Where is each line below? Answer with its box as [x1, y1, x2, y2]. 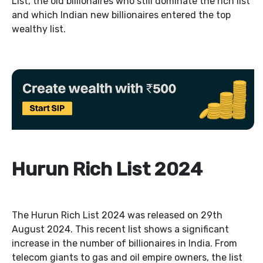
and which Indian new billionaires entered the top [12, 9, 231, 21]
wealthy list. [12, 23, 66, 35]
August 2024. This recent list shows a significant [12, 224, 229, 235]
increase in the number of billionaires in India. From [12, 238, 237, 249]
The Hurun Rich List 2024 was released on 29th [12, 210, 222, 221]
